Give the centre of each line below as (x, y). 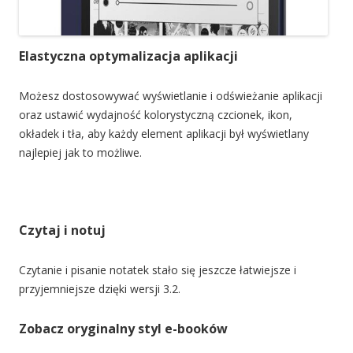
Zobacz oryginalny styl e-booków (123, 328)
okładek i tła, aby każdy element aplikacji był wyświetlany (164, 133)
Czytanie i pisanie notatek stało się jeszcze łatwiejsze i (158, 269)
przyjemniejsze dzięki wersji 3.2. (100, 288)
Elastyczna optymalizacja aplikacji (128, 56)
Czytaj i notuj (62, 230)
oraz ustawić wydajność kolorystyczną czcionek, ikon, (156, 114)
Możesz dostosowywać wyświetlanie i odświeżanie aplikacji (171, 95)
